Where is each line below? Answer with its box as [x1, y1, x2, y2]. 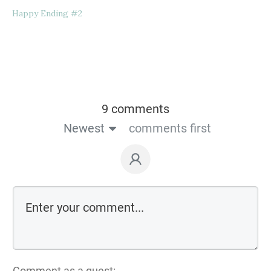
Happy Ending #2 [12, 7, 82, 19]
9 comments [102, 101, 169, 116]
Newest [63, 120, 105, 135]
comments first [128, 120, 211, 135]
